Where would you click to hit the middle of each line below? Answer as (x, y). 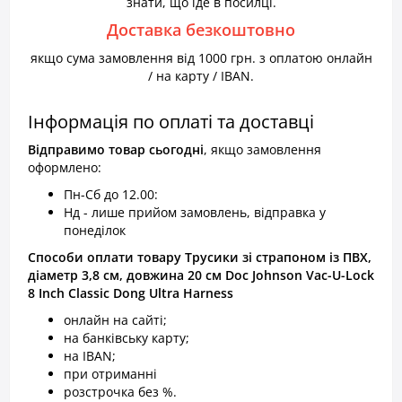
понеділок (95, 230)
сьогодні (176, 149)
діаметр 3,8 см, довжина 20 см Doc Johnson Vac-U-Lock (201, 275)
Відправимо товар (87, 149)
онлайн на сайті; (115, 320)
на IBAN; (90, 356)
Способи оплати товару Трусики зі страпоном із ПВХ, (200, 257)
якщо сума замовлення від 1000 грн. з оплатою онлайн (201, 58)
